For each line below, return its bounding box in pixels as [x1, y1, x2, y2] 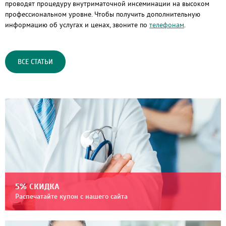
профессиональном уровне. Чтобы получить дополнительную [5, 10, 200, 19]
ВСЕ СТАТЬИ [18, 59, 53, 66]
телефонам [149, 20, 184, 29]
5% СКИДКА [15, 183, 60, 191]
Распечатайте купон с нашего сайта [15, 193, 128, 201]
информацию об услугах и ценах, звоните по [5, 20, 149, 29]
